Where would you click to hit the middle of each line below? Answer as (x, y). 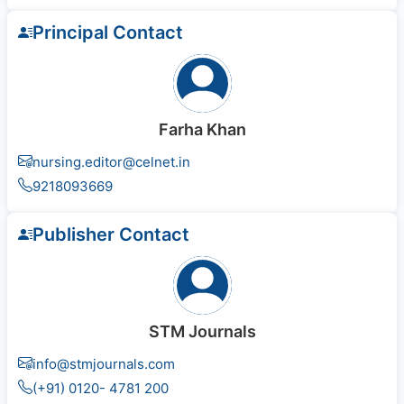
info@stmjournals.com (104, 364)
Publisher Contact (111, 235)
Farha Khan (202, 130)
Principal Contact (108, 33)
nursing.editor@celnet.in (111, 162)
